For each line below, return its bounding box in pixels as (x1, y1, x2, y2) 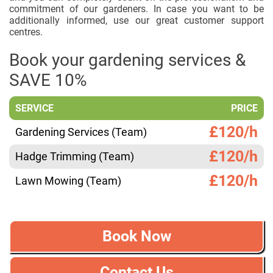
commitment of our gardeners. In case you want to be (9, 2, 264, 15)
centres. (9, 26, 43, 38)
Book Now (102, 227, 171, 245)
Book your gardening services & (9, 49, 246, 70)
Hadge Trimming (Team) (15, 149, 134, 163)
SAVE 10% (9, 69, 87, 90)
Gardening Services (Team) (15, 125, 147, 138)
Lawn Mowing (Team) (15, 174, 121, 187)
